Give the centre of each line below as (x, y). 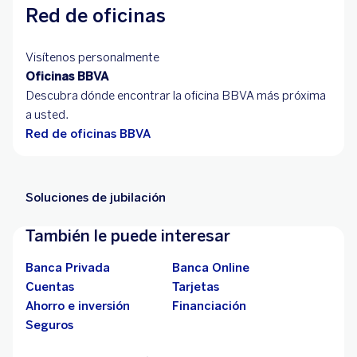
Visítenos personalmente (92, 58)
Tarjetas (196, 287)
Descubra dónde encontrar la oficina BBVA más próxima (176, 96)
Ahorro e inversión (78, 306)
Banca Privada (68, 268)
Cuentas (50, 287)
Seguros (49, 326)
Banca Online (211, 268)
